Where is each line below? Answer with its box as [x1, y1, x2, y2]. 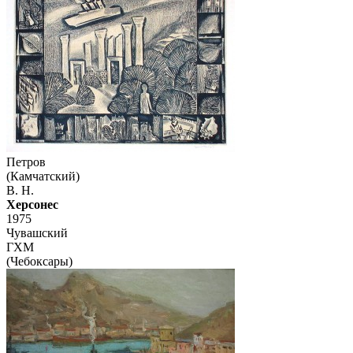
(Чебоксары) [6, 255, 72, 269]
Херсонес [6, 198, 58, 212]
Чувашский [6, 226, 68, 240]
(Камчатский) [6, 169, 80, 184]
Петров [6, 155, 46, 169]
